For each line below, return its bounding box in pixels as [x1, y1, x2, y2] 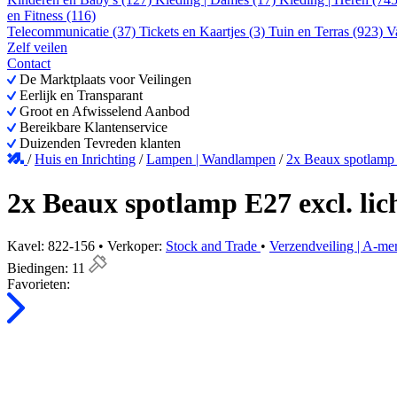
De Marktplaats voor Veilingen [16, 72, 191, 88]
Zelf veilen [7, 40, 67, 56]
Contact [7, 56, 51, 72]
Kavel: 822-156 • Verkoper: [7, 238, 166, 254]
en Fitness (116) [7, 8, 96, 24]
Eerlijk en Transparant [16, 88, 143, 104]
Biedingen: [7, 261, 72, 276]
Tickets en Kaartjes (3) [139, 24, 269, 40]
